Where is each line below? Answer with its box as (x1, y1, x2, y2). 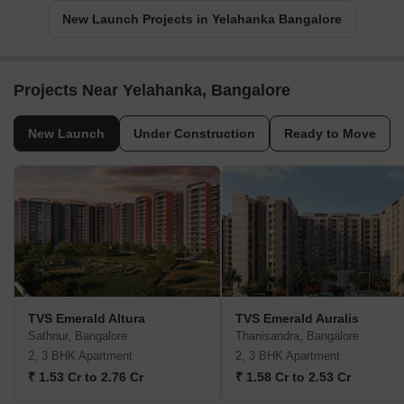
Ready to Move (284, 126, 376, 142)
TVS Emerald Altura (28, 311, 145, 326)
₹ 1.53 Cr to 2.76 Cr (28, 370, 143, 385)
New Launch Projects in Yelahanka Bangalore (62, 12, 342, 27)
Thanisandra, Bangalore (235, 329, 359, 344)
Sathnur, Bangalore (28, 329, 127, 344)
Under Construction (133, 126, 255, 142)
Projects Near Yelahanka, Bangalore (14, 81, 290, 100)
